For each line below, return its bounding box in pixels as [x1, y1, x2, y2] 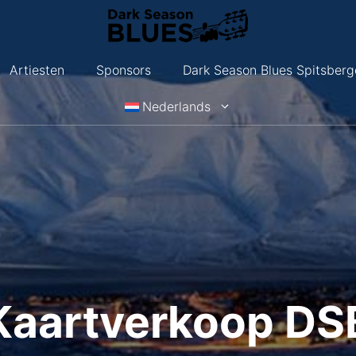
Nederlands [142, 99, 211, 114]
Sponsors [95, 62, 151, 78]
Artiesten [9, 62, 64, 78]
